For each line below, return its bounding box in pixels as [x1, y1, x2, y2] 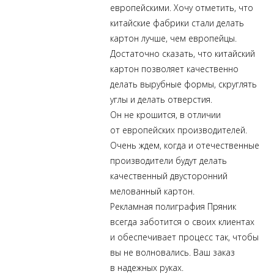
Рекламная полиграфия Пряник [110, 201, 236, 212]
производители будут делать [110, 155, 227, 166]
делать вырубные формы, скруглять [110, 78, 257, 90]
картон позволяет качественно [110, 63, 239, 75]
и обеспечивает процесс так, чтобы [110, 231, 259, 243]
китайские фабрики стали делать [110, 17, 244, 29]
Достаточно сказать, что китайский [110, 48, 255, 59]
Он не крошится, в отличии [110, 109, 221, 120]
